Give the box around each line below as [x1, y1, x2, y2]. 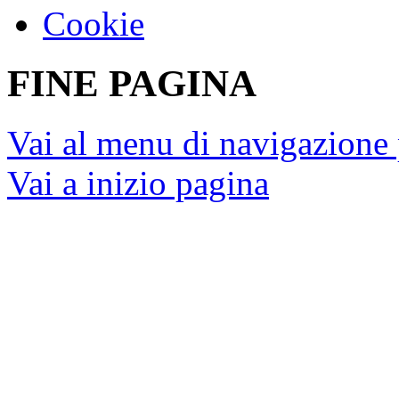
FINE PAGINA [7, 61, 256, 104]
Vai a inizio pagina [7, 163, 269, 202]
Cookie [43, 4, 144, 44]
